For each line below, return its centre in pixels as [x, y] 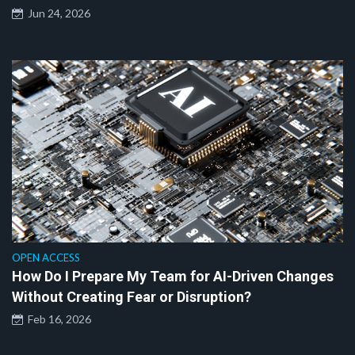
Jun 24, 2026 [57, 13]
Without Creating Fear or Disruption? [132, 296]
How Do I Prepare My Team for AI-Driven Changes [173, 276]
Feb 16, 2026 [57, 319]
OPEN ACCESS [46, 257]
